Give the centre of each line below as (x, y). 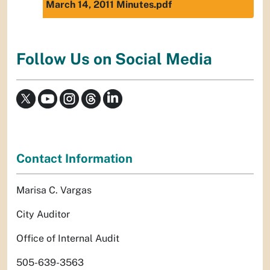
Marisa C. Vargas (54, 190)
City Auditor (43, 214)
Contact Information (74, 158)
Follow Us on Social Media (114, 59)
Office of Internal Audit (68, 238)
